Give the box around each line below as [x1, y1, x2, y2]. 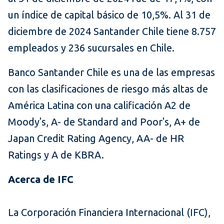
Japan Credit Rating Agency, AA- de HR [8, 132, 184, 144]
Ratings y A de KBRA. [8, 149, 104, 161]
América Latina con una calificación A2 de [8, 99, 190, 111]
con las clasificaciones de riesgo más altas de [8, 83, 208, 95]
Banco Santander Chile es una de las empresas [8, 66, 215, 78]
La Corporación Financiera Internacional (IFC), [8, 206, 210, 218]
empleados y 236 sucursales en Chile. [8, 42, 174, 54]
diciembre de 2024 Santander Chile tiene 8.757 [8, 25, 216, 37]
